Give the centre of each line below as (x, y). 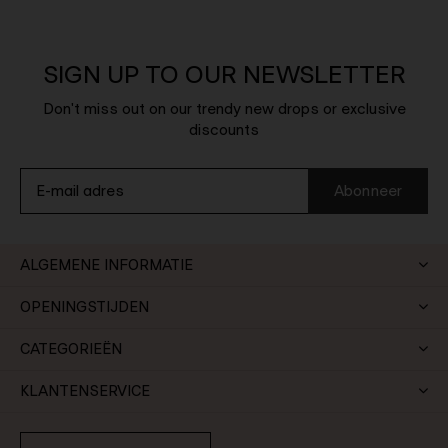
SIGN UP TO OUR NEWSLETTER (224, 74)
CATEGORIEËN (71, 348)
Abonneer (368, 191)
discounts (224, 129)
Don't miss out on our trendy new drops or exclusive (224, 108)
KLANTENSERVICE (85, 390)
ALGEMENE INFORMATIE (106, 264)
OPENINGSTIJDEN (84, 306)
